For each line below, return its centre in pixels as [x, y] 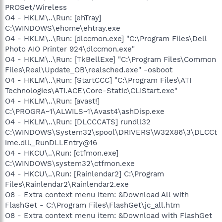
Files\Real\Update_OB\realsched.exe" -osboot [89, 70]
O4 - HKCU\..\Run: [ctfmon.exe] [62, 153]
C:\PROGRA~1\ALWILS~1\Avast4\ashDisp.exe [85, 111]
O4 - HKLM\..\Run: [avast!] [52, 101]
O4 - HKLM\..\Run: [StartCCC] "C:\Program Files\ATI [98, 80]
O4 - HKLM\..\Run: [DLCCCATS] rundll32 [78, 122]
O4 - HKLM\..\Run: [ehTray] [53, 18]
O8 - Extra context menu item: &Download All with [97, 194]
